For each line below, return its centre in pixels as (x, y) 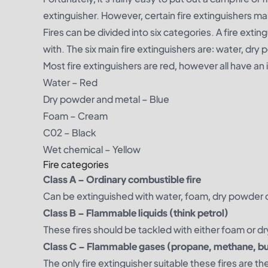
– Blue (156, 99)
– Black (80, 133)
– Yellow (123, 149)
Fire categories (76, 164)
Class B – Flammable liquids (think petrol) (136, 213)
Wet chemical (73, 149)
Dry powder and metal (92, 99)
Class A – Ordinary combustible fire (122, 179)
